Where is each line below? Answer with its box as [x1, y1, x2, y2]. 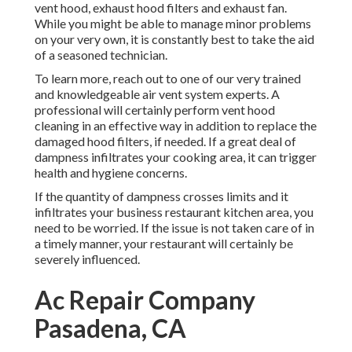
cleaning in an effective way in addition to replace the [35, 118, 317, 134]
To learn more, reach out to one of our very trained [35, 71, 301, 86]
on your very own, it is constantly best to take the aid [35, 31, 314, 47]
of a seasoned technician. [35, 47, 167, 63]
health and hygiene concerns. [35, 165, 187, 181]
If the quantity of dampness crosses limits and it [35, 189, 288, 204]
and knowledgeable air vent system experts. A [35, 86, 280, 102]
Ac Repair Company [35, 284, 255, 316]
